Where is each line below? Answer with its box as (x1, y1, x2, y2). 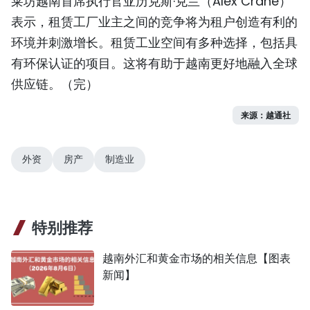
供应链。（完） (11, 75, 98, 93)
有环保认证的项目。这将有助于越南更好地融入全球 (11, 54, 298, 72)
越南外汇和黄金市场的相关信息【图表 (102, 250, 291, 266)
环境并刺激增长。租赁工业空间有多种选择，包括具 (11, 33, 298, 51)
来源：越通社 (241, 109, 291, 121)
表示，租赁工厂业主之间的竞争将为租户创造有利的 (11, 12, 298, 30)
